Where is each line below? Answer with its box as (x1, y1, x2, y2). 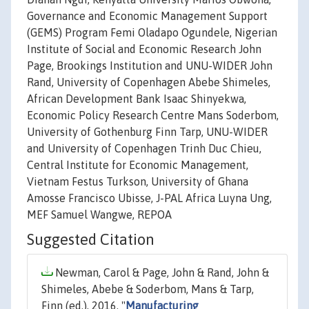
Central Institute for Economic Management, (27, 159, 248, 172)
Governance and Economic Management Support (27, 10, 268, 23)
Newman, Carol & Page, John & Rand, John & (52, 266, 269, 279)
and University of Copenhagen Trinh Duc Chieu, (27, 142, 261, 155)
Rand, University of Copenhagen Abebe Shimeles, (27, 76, 270, 89)
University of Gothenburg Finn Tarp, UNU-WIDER (27, 126, 268, 139)
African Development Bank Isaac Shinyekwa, (27, 92, 246, 106)
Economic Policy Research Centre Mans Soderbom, (27, 109, 279, 122)
